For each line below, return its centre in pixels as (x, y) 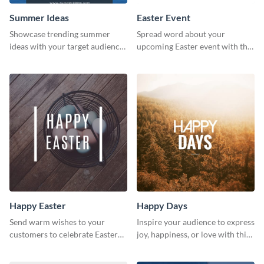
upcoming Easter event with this (195, 46)
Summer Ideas (39, 17)
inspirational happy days (181, 246)
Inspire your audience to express (196, 222)
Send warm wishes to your (57, 222)
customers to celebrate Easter (64, 234)
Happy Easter (38, 205)
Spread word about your (181, 34)
